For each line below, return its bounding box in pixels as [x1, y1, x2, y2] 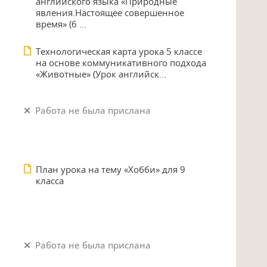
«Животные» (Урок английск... [36, 68, 166, 80]
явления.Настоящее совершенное [36, 7, 184, 19]
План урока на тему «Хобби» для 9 [36, 163, 185, 176]
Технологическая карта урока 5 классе [36, 45, 202, 58]
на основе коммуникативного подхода [36, 57, 206, 69]
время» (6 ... [36, 18, 86, 30]
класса [36, 175, 64, 187]
